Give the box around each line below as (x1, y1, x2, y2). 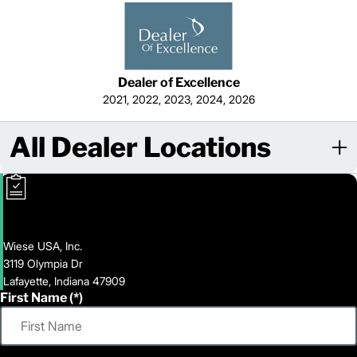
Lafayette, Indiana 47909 (3, 274, 125, 288)
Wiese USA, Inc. (3, 239, 82, 253)
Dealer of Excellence (117, 75, 240, 91)
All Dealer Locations (10, 131, 271, 164)
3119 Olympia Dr (3, 257, 83, 271)
